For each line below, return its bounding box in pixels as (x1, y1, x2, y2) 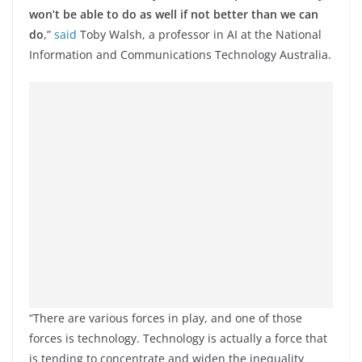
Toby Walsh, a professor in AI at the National (77, 26, 322, 42)
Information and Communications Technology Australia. (29, 46, 331, 62)
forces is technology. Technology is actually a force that (29, 330, 327, 346)
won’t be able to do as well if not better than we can (29, 6, 318, 22)
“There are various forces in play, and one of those (29, 309, 302, 326)
